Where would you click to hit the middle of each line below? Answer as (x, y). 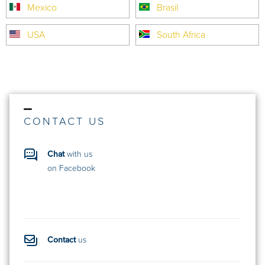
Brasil (167, 8)
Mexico (42, 8)
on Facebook (71, 168)
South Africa (181, 35)
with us (78, 154)
